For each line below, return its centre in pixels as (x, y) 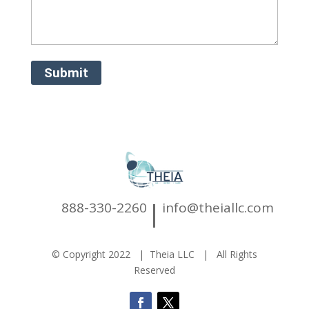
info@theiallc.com (218, 207)
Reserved (154, 270)
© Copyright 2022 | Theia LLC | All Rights (154, 254)
